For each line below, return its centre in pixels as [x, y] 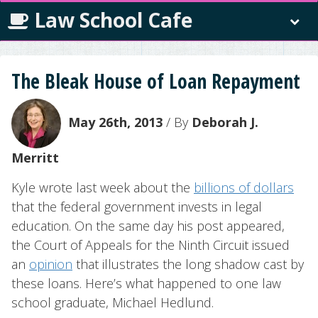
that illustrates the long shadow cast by [188, 264]
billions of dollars [244, 187]
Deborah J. [225, 122]
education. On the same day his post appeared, [148, 226]
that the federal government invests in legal [137, 207]
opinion [51, 264]
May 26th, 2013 [115, 122]
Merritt [35, 158]
